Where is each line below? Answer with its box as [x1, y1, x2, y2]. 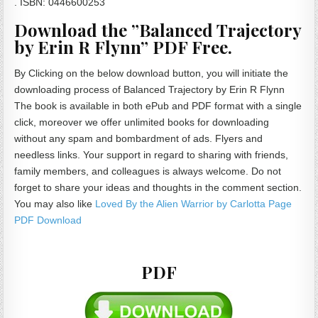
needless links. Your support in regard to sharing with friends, [14, 148, 289, 160]
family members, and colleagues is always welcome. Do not [14, 165, 282, 177]
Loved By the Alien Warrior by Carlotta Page [95, 197, 292, 209]
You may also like [14, 197, 96, 209]
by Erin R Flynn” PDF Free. [14, 35, 233, 58]
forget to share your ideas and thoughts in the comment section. [14, 181, 302, 193]
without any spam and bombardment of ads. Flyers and [14, 132, 263, 144]
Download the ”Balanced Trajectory [14, 18, 302, 41]
